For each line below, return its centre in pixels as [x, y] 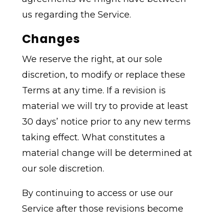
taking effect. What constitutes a [93, 138]
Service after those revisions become [102, 209]
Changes [51, 39]
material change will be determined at [107, 153]
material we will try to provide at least [105, 106]
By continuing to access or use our [97, 193]
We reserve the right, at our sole [92, 59]
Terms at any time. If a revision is [94, 91]
